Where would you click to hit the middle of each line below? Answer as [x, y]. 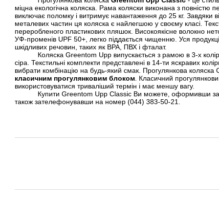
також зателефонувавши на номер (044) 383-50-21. [98, 101]
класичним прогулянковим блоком [75, 78]
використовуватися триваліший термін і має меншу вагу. [105, 86]
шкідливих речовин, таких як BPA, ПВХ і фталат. [91, 47]
